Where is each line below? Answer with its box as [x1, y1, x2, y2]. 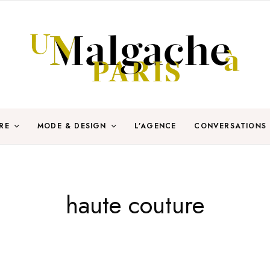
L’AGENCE [134, 121, 177, 132]
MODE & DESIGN [37, 121, 107, 132]
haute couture [66, 187, 204, 222]
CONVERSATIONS [194, 121, 266, 132]
